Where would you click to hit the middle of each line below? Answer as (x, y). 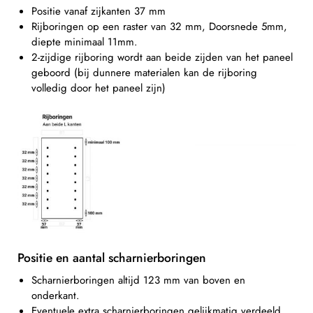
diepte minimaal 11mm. (85, 42)
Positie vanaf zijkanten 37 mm (99, 12)
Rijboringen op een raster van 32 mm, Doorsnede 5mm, (159, 27)
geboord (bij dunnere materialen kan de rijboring (144, 73)
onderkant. (56, 295)
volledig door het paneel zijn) (99, 88)
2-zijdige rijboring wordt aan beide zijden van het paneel (162, 58)
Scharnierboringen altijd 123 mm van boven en (138, 280)
